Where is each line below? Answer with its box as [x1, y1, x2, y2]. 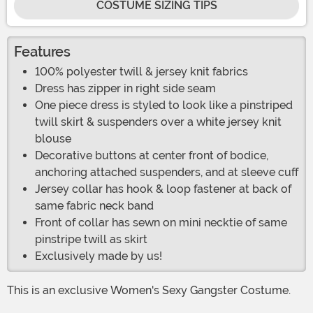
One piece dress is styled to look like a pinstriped [35, 99, 293, 112]
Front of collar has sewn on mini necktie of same [35, 216, 287, 230]
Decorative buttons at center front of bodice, [35, 149, 268, 163]
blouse [35, 132, 71, 146]
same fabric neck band [35, 199, 154, 213]
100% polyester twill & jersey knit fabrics [35, 65, 248, 79]
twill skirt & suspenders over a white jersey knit [35, 115, 282, 129]
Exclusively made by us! [35, 249, 162, 263]
